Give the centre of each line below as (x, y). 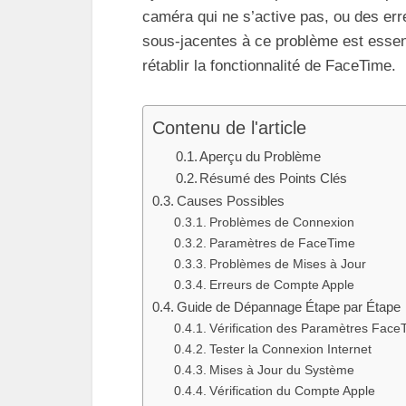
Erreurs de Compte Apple (281, 285)
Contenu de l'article (229, 128)
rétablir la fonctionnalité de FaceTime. (269, 66)
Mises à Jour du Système (281, 370)
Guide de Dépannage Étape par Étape (289, 307)
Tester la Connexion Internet (290, 349)
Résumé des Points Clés (274, 179)
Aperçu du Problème (261, 157)
